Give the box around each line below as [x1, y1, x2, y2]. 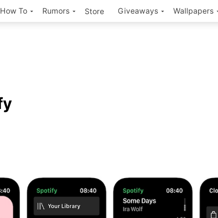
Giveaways [118, 6, 158, 16]
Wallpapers [173, 6, 214, 16]
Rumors [42, 6, 70, 16]
